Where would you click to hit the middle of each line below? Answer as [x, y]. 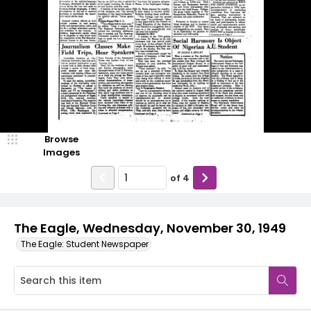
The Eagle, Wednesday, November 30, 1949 [150, 228]
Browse [61, 139]
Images [61, 152]
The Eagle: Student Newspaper [85, 244]
